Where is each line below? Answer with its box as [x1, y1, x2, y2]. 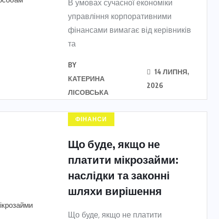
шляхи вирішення [68, 184, 162, 197]
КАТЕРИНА [68, 74, 105, 83]
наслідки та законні [68, 168, 170, 182]
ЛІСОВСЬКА [68, 88, 109, 96]
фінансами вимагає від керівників [68, 25, 191, 35]
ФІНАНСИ [75, 115, 107, 123]
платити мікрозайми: [68, 153, 178, 166]
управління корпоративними [68, 11, 172, 22]
